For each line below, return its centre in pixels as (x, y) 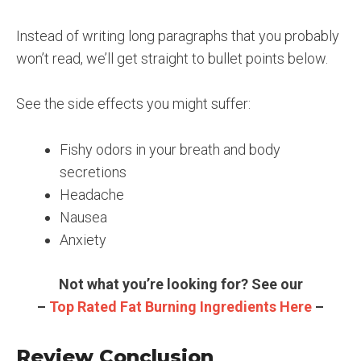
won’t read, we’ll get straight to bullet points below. (172, 58)
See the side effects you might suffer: (133, 104)
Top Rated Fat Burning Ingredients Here (180, 307)
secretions (93, 172)
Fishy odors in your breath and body (170, 150)
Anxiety (83, 240)
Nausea (83, 218)
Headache (92, 195)
